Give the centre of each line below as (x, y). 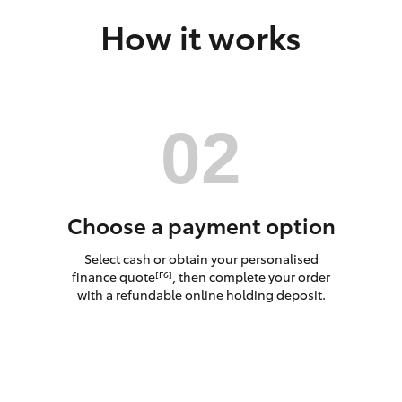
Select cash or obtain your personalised (201, 258)
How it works (201, 35)
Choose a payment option (201, 224)
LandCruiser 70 (48, 98)
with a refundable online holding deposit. (201, 294)
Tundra (326, 98)
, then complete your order (251, 276)
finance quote (114, 276)
